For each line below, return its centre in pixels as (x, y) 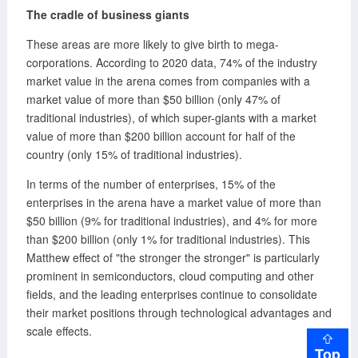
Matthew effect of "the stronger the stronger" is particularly (173, 257)
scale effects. (59, 330)
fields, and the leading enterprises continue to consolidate (171, 294)
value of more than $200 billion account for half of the (161, 135)
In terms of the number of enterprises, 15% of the (151, 183)
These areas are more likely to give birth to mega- (152, 44)
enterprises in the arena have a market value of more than (173, 202)
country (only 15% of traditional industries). (134, 154)
